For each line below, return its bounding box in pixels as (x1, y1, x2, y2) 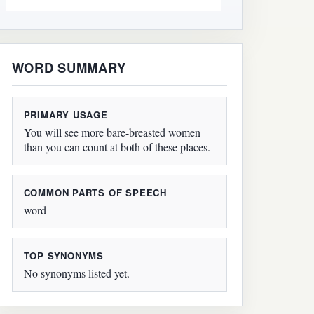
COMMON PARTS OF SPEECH (23, 186, 167, 200)
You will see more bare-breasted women (23, 125, 200, 140)
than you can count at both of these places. (23, 139, 210, 155)
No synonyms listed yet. (23, 265, 130, 280)
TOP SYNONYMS (23, 249, 104, 263)
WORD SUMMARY (11, 57, 126, 77)
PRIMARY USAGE (23, 108, 108, 122)
